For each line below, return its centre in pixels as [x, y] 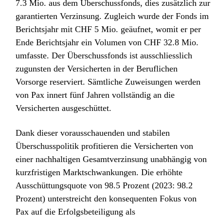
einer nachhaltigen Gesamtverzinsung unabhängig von [111, 159]
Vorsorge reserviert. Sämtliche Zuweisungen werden [108, 82]
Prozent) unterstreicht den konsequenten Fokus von [106, 199]
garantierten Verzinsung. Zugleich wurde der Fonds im [112, 16]
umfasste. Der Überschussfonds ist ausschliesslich [104, 56]
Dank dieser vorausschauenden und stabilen [93, 133]
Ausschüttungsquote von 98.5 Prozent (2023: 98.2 [104, 186]
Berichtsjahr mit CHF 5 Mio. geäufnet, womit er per [108, 29]
